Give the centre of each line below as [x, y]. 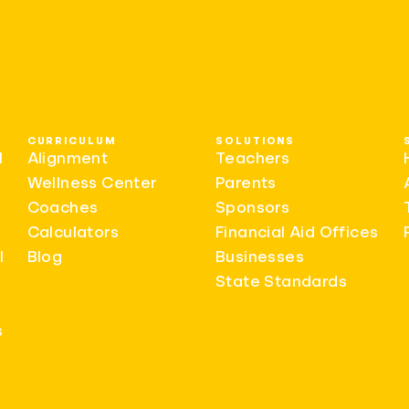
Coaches [63, 207]
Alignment [68, 157]
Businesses [259, 256]
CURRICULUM [72, 140]
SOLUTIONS [255, 140]
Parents [246, 182]
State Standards [281, 281]
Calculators [73, 231]
